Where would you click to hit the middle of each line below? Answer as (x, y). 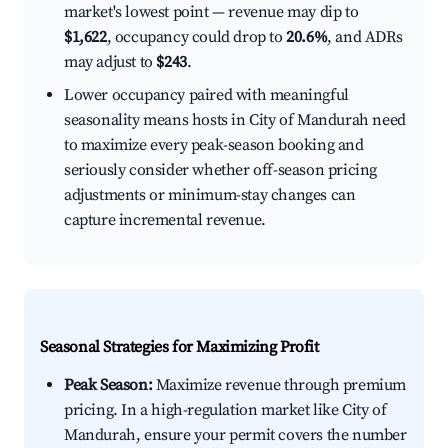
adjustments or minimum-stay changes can (210, 195)
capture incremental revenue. (165, 220)
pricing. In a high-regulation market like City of (225, 410)
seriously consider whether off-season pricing (221, 170)
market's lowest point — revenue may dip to (211, 12)
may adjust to (110, 62)
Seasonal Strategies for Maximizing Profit (179, 347)
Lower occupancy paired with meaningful (206, 95)
